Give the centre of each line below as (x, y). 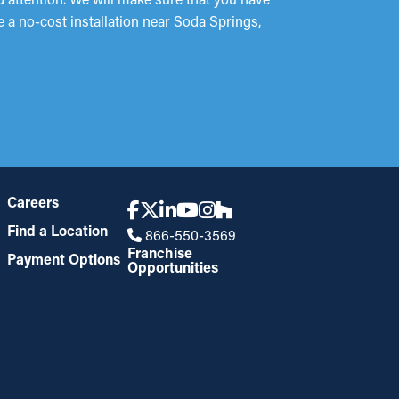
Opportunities (173, 267)
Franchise (160, 252)
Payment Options (63, 259)
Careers (33, 202)
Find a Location (57, 230)
